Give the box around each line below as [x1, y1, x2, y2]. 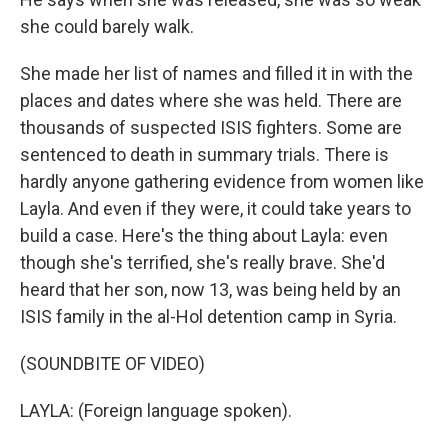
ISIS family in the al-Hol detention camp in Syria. [20, 306, 397, 327]
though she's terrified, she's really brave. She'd [20, 252, 385, 273]
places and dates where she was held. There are [20, 90, 402, 111]
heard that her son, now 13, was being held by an [20, 279, 401, 300]
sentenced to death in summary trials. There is [20, 144, 389, 165]
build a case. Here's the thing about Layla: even [20, 225, 388, 246]
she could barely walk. [20, 16, 194, 37]
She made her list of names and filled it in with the [20, 63, 413, 84]
